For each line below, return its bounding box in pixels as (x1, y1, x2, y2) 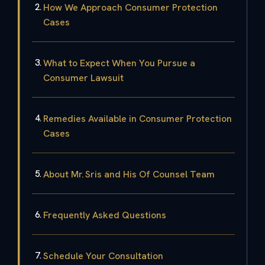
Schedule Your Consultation (43, 249, 163, 262)
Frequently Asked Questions (43, 208, 166, 221)
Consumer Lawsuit (43, 71, 124, 84)
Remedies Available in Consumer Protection (43, 112, 232, 125)
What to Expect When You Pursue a (43, 56, 195, 69)
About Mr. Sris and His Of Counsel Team (43, 167, 215, 180)
